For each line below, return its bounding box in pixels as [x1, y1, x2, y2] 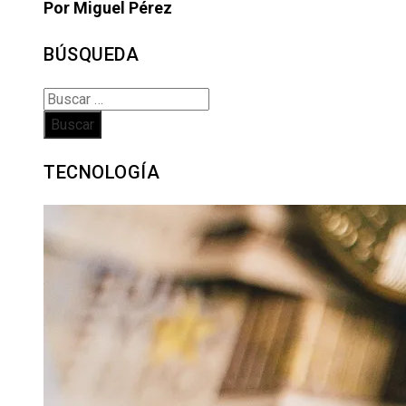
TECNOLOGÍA [43, 160, 159, 183]
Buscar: [43, 90, 89, 108]
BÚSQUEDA [43, 43, 139, 66]
